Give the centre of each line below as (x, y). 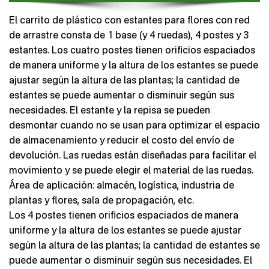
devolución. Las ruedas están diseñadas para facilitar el (133, 155)
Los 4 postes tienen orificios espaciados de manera (124, 215)
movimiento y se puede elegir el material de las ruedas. (131, 170)
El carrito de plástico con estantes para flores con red (129, 20)
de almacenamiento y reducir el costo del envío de (122, 140)
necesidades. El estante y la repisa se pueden (110, 110)
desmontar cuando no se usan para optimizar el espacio (134, 125)
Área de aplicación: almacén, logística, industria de (122, 185)
